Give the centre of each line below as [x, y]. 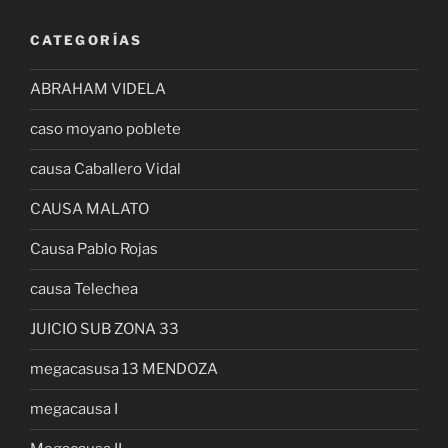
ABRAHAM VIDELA [98, 89]
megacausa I [74, 409]
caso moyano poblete [105, 129]
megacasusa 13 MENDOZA [124, 369]
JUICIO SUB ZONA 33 [104, 329]
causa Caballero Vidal [105, 169]
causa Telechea [84, 289]
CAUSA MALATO [89, 209]
